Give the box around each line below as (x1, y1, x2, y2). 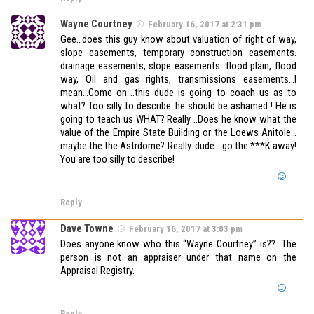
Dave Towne (60, 222, 114, 235)
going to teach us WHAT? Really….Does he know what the (60, 113, 296, 126)
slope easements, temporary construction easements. (60, 46, 296, 60)
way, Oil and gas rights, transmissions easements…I (60, 73, 296, 86)
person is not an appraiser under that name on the (60, 251, 296, 264)
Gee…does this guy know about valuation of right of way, (60, 33, 296, 46)
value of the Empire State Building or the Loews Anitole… (60, 126, 296, 139)
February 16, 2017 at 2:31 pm (148, 19, 261, 30)
